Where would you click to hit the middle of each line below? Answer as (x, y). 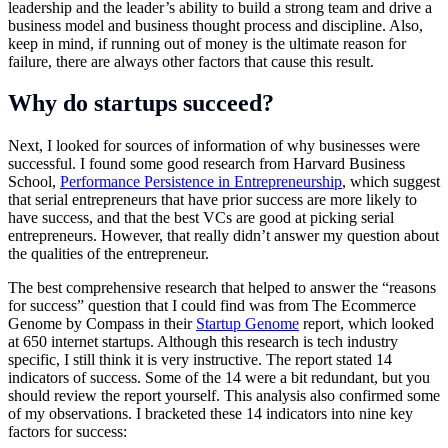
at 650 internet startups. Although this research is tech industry (203, 342)
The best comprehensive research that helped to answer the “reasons (222, 288)
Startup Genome (247, 324)
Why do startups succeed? (141, 103)
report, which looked (366, 324)
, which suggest (391, 182)
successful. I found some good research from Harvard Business (206, 164)
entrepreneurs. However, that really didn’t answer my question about (223, 236)
